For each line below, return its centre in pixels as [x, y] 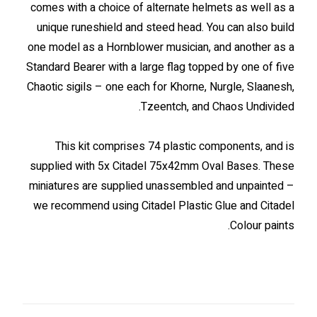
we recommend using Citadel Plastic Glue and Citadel [164, 206]
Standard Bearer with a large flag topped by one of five [160, 67]
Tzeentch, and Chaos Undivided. [218, 107]
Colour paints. [262, 226]
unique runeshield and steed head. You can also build [166, 28]
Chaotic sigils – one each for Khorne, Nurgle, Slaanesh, [161, 87]
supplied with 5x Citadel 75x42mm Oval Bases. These [162, 166]
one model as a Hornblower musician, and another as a [161, 47]
